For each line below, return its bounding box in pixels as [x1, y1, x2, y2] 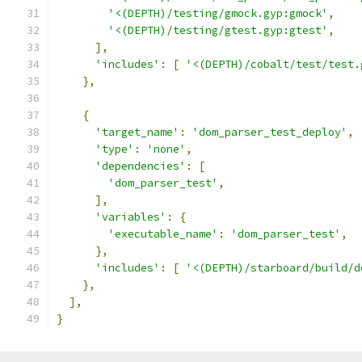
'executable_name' [108, 227, 218, 241]
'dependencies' [95, 159, 186, 173]
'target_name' [95, 125, 179, 139]
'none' [147, 142, 186, 156]
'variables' [95, 210, 166, 224]
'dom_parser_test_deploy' [192, 125, 347, 139]
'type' [95, 142, 134, 156]
